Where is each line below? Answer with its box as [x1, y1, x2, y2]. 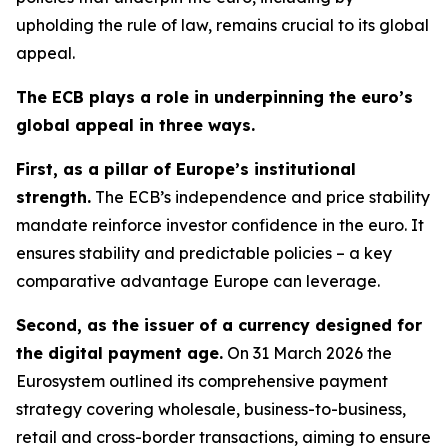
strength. [16, 187, 91, 207]
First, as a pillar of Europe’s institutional [16, 159, 356, 179]
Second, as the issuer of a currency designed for [16, 315, 422, 335]
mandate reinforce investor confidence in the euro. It [16, 215, 424, 235]
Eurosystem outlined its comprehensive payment [16, 371, 388, 391]
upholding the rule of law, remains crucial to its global [16, 15, 429, 35]
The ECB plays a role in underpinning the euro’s [16, 87, 413, 107]
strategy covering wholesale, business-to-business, [16, 399, 406, 419]
